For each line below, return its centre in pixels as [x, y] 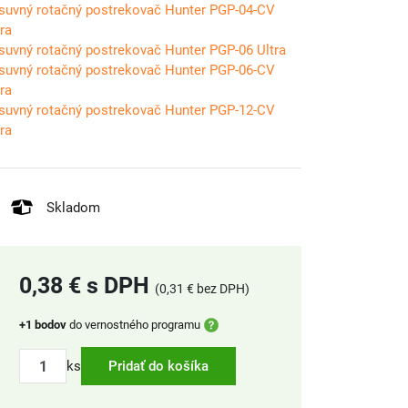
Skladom [73, 207]
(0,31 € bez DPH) [202, 289]
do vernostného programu [133, 325]
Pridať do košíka [158, 366]
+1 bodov [43, 325]
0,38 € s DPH [84, 286]
